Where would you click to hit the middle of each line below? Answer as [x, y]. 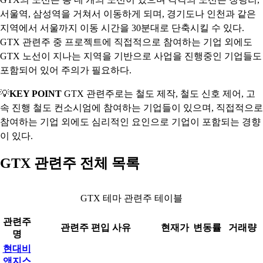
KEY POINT [36, 94]
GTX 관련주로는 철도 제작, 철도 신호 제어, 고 [159, 94]
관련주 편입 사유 [96, 227]
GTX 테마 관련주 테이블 [131, 198]
